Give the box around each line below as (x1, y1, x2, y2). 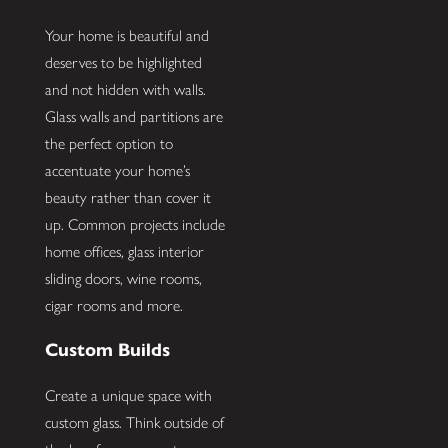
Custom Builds (44, 338, 170, 362)
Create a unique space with (44, 386, 212, 405)
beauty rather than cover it (44, 187, 211, 207)
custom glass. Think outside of (44, 413, 224, 432)
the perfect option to (44, 133, 173, 153)
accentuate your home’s (44, 160, 190, 180)
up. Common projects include (44, 214, 225, 234)
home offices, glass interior (44, 241, 204, 261)
